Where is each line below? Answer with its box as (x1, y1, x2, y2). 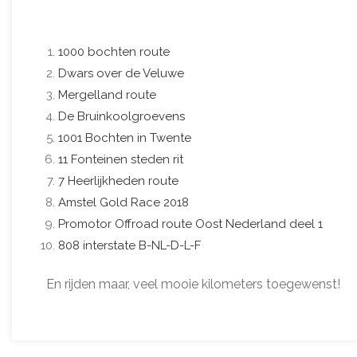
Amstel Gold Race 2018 (58, 194, 189, 210)
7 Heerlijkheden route (58, 173, 178, 188)
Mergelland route (58, 87, 156, 102)
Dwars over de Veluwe (58, 65, 184, 80)
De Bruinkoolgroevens (58, 108, 185, 124)
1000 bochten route (58, 44, 170, 59)
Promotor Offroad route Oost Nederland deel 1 (58, 216, 323, 231)
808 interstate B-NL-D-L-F (58, 237, 201, 253)
